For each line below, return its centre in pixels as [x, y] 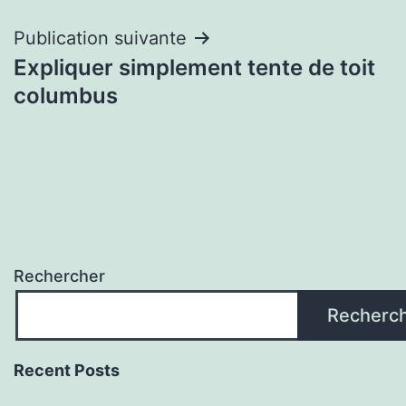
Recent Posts [67, 371]
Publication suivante [100, 38]
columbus [66, 95]
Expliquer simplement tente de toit [194, 67]
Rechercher [59, 276]
